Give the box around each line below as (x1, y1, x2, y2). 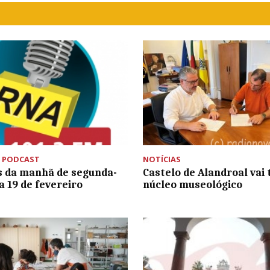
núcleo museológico (142, 178, 242, 191)
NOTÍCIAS (142, 154, 181, 165)
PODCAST (2, 154, 40, 165)
